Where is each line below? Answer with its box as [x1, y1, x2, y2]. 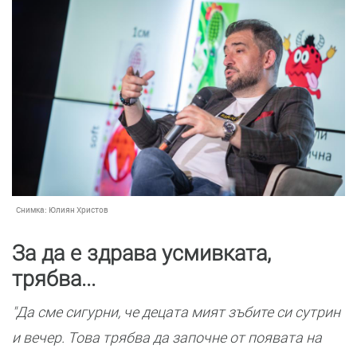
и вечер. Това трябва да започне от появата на [12, 329, 322, 346]
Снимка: [16, 204, 49, 215]
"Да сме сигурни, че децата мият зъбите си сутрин [12, 304, 340, 320]
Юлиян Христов [49, 204, 108, 215]
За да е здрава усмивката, [12, 241, 271, 266]
